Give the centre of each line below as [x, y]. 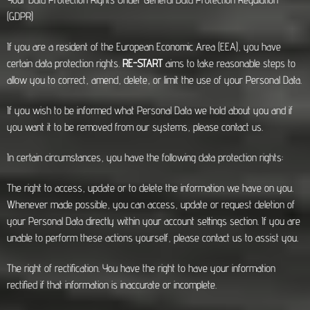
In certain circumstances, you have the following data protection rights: [145, 157]
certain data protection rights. [65, 63]
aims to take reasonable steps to [230, 63]
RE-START [144, 63]
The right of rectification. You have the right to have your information [141, 268]
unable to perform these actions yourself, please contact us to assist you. [153, 238]
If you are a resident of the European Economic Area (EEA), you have [144, 47]
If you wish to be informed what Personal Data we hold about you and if [150, 110]
